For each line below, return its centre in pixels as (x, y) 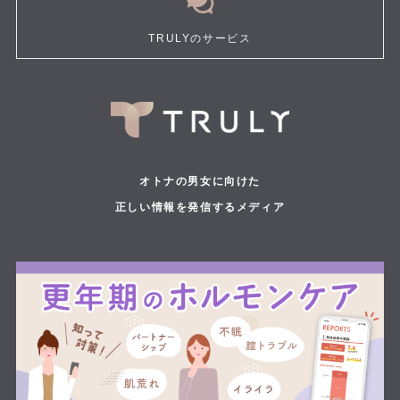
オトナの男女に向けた (200, 181)
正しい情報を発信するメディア (200, 207)
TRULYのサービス (200, 38)
